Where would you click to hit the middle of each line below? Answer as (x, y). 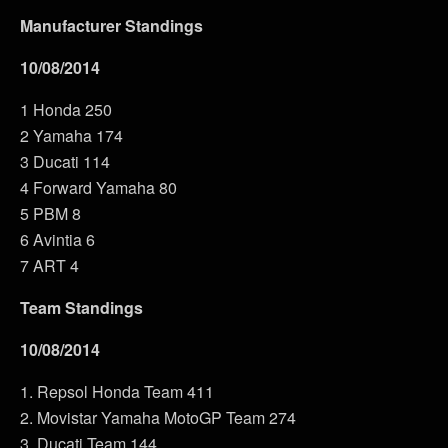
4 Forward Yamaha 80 (98, 187)
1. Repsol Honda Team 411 (117, 391)
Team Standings (81, 307)
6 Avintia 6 (57, 239)
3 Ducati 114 (65, 161)
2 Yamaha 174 (71, 135)
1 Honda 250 (66, 109)
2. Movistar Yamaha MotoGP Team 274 (158, 417)
